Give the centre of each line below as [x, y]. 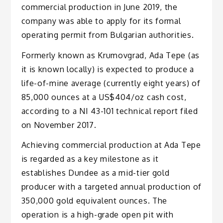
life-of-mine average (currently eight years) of [111, 83]
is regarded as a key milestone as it [90, 159]
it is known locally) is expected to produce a [108, 69]
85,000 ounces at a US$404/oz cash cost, [104, 97]
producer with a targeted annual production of [111, 187]
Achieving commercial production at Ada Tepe [111, 145]
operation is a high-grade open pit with [97, 215]
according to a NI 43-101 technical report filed [110, 111]
